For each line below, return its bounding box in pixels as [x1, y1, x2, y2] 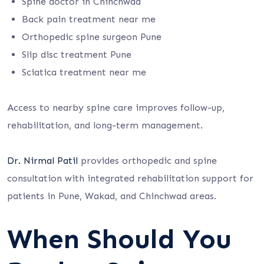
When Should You [7, 223, 232, 255]
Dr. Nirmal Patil [7, 155, 78, 166]
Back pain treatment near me [22, 14, 156, 25]
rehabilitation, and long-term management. [7, 120, 203, 131]
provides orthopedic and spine [78, 155, 217, 166]
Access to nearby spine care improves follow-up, [7, 102, 225, 113]
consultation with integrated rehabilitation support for [7, 173, 253, 184]
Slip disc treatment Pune [22, 49, 131, 60]
